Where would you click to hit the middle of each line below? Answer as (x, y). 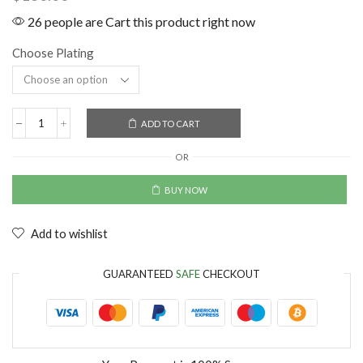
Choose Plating (53, 53)
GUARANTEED (139, 273)
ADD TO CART (170, 123)
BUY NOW (186, 190)
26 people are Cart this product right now (140, 22)
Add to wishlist (69, 233)
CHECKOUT (230, 273)
